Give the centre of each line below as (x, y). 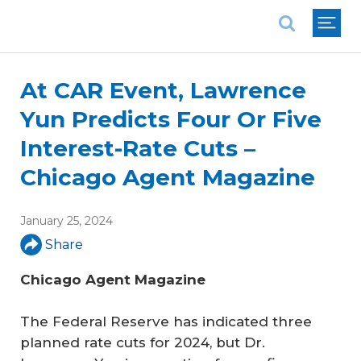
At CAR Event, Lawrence (163, 90)
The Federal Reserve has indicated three (166, 321)
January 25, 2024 (66, 221)
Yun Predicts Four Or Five (171, 119)
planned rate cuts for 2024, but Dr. (143, 342)
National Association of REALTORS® (134, 12)
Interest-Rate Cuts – (138, 148)
